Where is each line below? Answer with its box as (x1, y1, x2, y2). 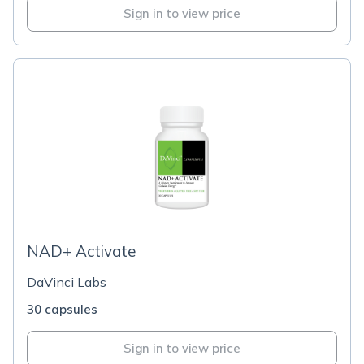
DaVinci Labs (27, 274, 106, 290)
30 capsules (27, 301, 97, 317)
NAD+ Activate (27, 241, 136, 261)
